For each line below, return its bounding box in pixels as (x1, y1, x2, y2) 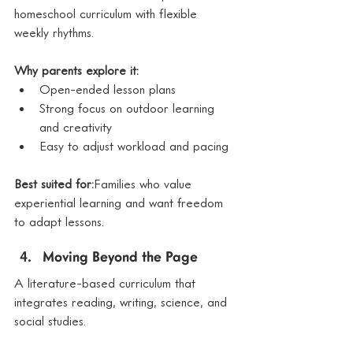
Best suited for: (14, 176, 94, 192)
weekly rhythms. (14, 24, 94, 41)
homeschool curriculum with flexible (14, 6, 201, 22)
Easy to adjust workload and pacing (39, 138, 229, 154)
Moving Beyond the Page (43, 251, 198, 266)
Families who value (94, 176, 195, 192)
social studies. (14, 313, 86, 329)
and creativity (39, 119, 112, 136)
